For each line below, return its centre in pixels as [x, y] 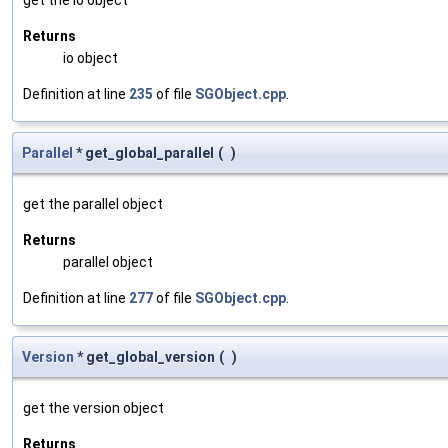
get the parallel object [93, 203]
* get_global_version [144, 356]
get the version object [93, 407]
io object [90, 57]
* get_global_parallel [143, 152]
